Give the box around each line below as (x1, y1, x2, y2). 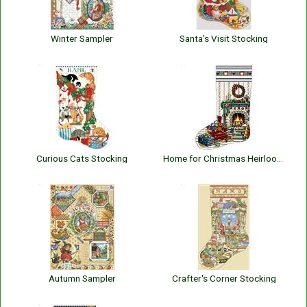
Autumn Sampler (48, 273, 116, 284)
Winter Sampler (51, 33, 113, 44)
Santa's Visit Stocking (180, 33, 268, 44)
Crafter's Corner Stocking (171, 273, 276, 284)
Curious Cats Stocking (36, 153, 127, 164)
